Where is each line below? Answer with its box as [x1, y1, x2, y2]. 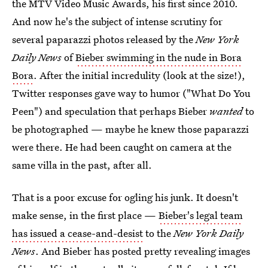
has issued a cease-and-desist [12, 226, 143, 240]
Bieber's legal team [159, 208, 243, 222]
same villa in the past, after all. [12, 158, 152, 172]
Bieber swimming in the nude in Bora [75, 50, 242, 64]
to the [143, 226, 173, 240]
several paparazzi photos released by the [12, 32, 196, 46]
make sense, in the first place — [12, 208, 159, 222]
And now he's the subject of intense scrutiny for [12, 14, 223, 28]
